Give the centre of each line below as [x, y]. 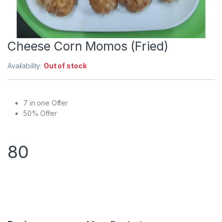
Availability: [26, 66]
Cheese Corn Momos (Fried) [88, 46]
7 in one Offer [46, 103]
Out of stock [65, 66]
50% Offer [40, 113]
